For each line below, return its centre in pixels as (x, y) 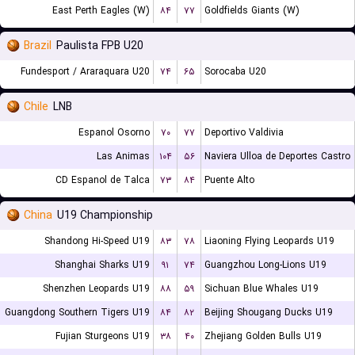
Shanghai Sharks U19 (102, 265)
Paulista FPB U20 (100, 46)
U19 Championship (105, 216)
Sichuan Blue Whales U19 (261, 289)
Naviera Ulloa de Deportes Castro (277, 157)
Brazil (38, 46)
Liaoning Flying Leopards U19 (269, 241)
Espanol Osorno (114, 133)
